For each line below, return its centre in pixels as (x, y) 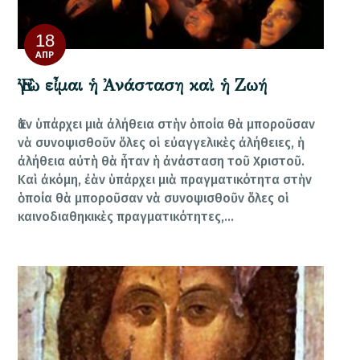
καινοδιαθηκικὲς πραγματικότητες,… (126, 216)
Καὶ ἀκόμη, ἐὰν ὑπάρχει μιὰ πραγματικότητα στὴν (165, 179)
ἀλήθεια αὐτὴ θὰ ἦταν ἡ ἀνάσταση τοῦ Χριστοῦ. (162, 161)
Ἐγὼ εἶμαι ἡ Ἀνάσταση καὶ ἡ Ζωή (143, 85)
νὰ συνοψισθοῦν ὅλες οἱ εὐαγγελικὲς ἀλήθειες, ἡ (162, 142)
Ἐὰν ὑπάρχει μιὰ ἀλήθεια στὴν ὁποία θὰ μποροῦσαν (167, 124)
